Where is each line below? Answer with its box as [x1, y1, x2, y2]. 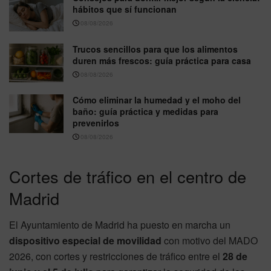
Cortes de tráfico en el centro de [9, 164, 246, 188]
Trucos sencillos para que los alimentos [73, 42, 238, 55]
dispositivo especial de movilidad [9, 233, 162, 248]
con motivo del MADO [162, 233, 258, 248]
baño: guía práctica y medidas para [73, 105, 218, 118]
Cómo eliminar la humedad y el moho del [73, 94, 241, 106]
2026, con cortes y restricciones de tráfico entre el [9, 249, 223, 264]
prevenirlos [73, 117, 119, 129]
